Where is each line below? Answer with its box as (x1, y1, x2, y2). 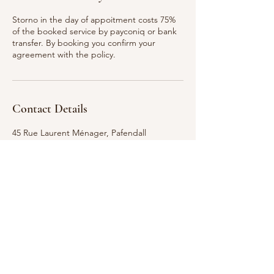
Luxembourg (12, 139, 62, 150)
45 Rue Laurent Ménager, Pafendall (12, 127, 146, 139)
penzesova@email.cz (12, 162, 90, 174)
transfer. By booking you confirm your (12, 37, 155, 49)
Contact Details (12, 102, 87, 117)
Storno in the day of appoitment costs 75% (12, 14, 176, 26)
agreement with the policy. (12, 49, 116, 61)
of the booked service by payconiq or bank (12, 26, 177, 37)
